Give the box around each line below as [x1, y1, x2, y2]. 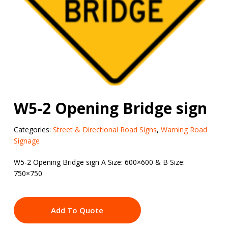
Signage [13, 135, 40, 146]
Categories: [13, 124, 53, 134]
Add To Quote [51, 205, 104, 215]
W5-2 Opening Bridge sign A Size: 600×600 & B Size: [13, 157, 185, 167]
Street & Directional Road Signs [52, 124, 157, 134]
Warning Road [160, 124, 207, 134]
